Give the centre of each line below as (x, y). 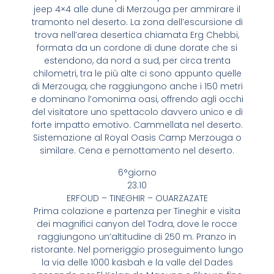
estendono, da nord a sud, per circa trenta (137, 61)
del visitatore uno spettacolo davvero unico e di (137, 112)
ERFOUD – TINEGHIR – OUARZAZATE (137, 198)
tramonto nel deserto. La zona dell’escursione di (137, 22)
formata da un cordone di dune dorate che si (137, 48)
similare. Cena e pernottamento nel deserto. (137, 151)
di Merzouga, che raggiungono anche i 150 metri (137, 87)
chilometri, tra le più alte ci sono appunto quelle (137, 74)
